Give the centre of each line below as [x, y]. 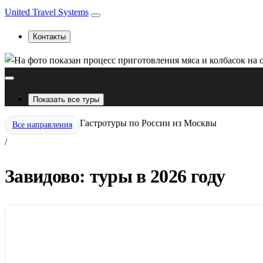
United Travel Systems [47, 12]
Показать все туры [66, 100]
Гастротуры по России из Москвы [148, 123]
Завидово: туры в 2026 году [115, 176]
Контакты [49, 37]
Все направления [42, 125]
